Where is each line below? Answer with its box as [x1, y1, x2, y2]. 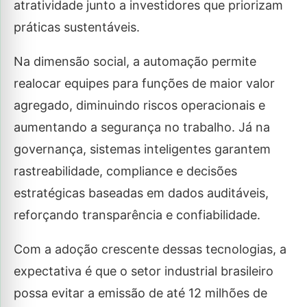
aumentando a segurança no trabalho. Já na [14, 120, 270, 135]
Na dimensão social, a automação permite [14, 54, 256, 69]
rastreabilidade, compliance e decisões [14, 164, 237, 179]
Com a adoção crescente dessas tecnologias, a [14, 242, 286, 257]
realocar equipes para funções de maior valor [14, 76, 275, 91]
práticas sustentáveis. [14, 20, 140, 35]
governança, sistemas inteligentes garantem [14, 142, 271, 157]
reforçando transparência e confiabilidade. [14, 208, 260, 223]
